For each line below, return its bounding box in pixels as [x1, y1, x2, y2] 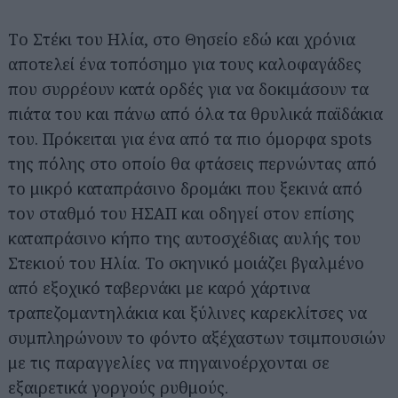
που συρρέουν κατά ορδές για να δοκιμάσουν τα [8, 77, 369, 99]
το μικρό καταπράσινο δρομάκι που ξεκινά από [8, 177, 362, 199]
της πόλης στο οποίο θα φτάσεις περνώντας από [8, 152, 377, 174]
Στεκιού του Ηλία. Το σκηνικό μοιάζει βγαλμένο [8, 251, 364, 274]
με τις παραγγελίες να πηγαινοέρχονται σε [8, 351, 330, 373]
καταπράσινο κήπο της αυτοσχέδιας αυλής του [8, 227, 361, 249]
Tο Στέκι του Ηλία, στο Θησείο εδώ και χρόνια [8, 28, 355, 50]
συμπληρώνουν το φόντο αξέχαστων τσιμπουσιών [8, 326, 386, 348]
